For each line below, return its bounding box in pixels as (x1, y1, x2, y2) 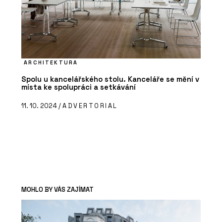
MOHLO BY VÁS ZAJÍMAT (21, 185, 94, 194)
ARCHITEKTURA (24, 59, 78, 66)
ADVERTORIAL (62, 102, 118, 111)
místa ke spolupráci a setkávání (21, 82, 136, 92)
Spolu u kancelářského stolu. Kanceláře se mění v (21, 74, 199, 84)
